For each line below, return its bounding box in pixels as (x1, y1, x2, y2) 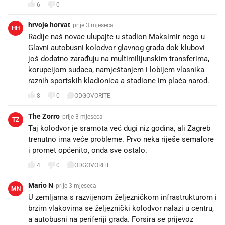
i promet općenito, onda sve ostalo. (28, 146, 147, 155)
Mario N (28, 181, 53, 189)
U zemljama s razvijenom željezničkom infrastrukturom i (28, 193, 217, 202)
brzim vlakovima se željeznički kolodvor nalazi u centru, (28, 204, 214, 213)
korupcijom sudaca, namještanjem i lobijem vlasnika (28, 65, 204, 74)
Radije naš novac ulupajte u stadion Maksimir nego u (28, 32, 205, 41)
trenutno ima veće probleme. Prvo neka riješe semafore (28, 135, 214, 144)
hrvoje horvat (28, 21, 70, 29)
